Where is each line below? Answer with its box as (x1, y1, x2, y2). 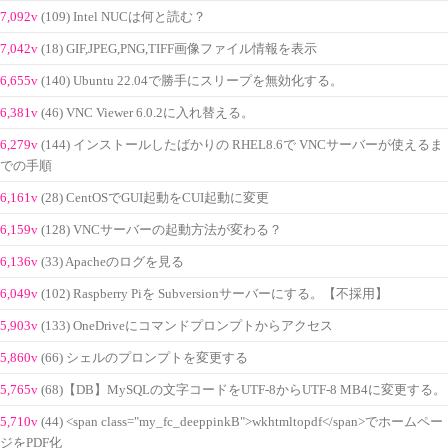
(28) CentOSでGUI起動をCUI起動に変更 (41, 190, 269, 205)
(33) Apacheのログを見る (41, 254, 184, 269)
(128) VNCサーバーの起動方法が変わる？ (41, 222, 282, 237)
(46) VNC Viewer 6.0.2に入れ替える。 (41, 105, 254, 120)
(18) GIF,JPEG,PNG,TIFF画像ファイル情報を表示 (41, 41, 317, 56)
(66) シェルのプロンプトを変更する (41, 350, 248, 365)
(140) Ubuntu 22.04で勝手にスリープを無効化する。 (41, 73, 343, 88)
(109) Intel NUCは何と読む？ (41, 9, 206, 24)
